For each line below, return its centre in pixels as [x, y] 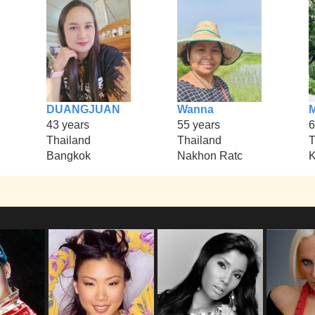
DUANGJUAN [83, 110]
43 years [67, 125]
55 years [199, 125]
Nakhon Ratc [210, 156]
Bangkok [68, 156]
